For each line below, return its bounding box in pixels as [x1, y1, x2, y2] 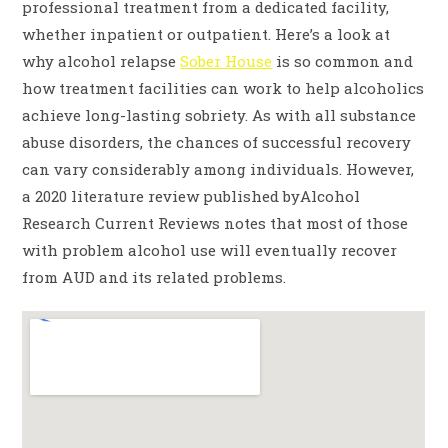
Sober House [180, 51, 273, 72]
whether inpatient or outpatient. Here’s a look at [22, 24, 391, 45]
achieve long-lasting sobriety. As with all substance [22, 105, 417, 126]
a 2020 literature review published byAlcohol [22, 186, 361, 207]
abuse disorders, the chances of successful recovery [22, 132, 412, 153]
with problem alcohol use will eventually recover [22, 240, 398, 261]
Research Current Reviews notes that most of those [22, 213, 409, 234]
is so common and [272, 51, 414, 72]
